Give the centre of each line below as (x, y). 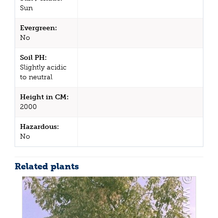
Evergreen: (38, 28)
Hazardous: (39, 127)
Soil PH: (33, 57)
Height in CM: (44, 97)
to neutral (36, 77)
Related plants (47, 166)
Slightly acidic (43, 67)
